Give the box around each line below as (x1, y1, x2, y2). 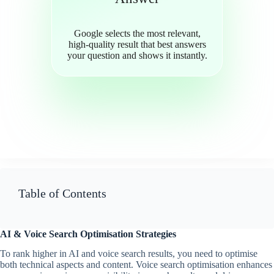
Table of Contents (18, 186, 106, 200)
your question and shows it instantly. (67, 50, 207, 61)
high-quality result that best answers (68, 39, 206, 50)
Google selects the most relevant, (73, 28, 201, 39)
